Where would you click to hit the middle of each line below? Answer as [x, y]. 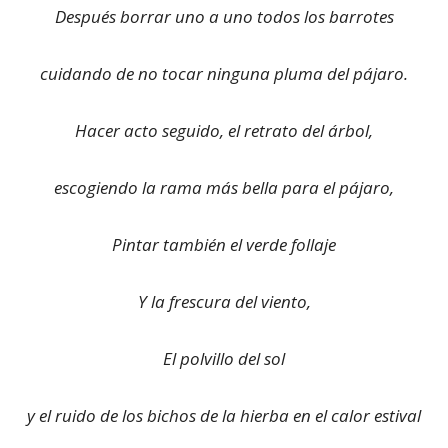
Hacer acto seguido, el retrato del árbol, [224, 130]
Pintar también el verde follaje [224, 244]
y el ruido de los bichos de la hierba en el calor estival [224, 415]
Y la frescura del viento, [224, 301]
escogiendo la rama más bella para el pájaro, [224, 187]
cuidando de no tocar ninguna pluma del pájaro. [224, 73]
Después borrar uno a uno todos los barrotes [224, 16]
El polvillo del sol [224, 358]
